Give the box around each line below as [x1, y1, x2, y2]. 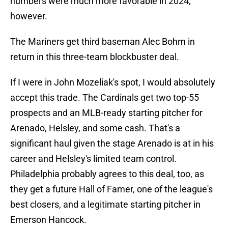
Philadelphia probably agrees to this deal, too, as [10, 168, 204, 180]
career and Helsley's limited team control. [10, 153, 177, 164]
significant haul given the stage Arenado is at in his [10, 138, 214, 149]
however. [10, 11, 47, 22]
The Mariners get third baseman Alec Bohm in [10, 36, 195, 47]
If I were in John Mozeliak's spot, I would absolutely [10, 77, 215, 88]
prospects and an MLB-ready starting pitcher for [10, 107, 203, 119]
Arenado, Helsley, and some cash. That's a [10, 123, 180, 134]
